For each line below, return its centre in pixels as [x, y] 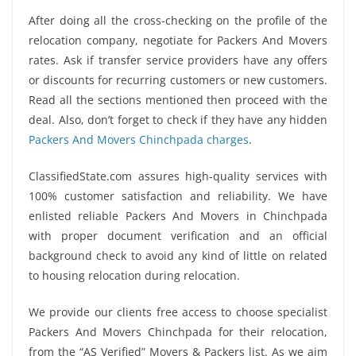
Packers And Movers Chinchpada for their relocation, [178, 331]
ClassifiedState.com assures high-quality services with [178, 176]
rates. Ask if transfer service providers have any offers [178, 60]
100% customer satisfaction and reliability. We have [178, 195]
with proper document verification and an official [178, 235]
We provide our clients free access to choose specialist [178, 311]
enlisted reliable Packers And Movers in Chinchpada [178, 215]
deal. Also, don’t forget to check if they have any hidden [178, 119]
